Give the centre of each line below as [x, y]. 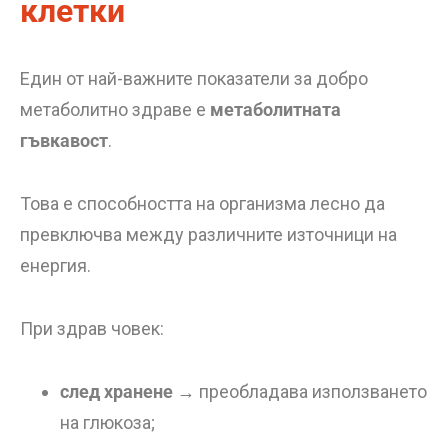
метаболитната [275, 109]
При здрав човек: [92, 328]
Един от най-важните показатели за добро [194, 78]
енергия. [55, 265]
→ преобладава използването [300, 391]
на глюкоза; [107, 422]
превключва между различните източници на [208, 234]
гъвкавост [64, 140]
